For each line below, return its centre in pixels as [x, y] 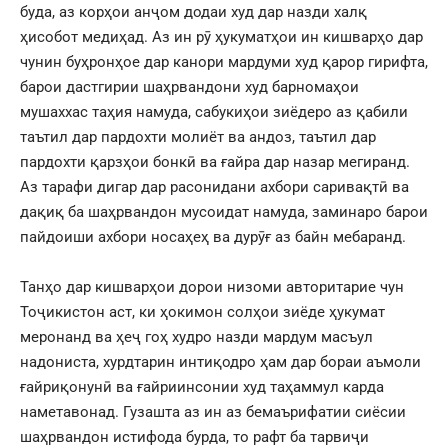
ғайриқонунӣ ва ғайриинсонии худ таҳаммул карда [202, 386]
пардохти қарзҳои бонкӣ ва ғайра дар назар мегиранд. [215, 161]
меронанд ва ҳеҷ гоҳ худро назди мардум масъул [196, 336]
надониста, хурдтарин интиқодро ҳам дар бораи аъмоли [220, 361]
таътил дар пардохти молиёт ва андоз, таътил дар [198, 136]
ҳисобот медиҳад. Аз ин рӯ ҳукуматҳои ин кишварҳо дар [221, 36]
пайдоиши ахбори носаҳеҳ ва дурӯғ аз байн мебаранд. [213, 236]
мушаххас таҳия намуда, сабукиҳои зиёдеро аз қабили [214, 111]
